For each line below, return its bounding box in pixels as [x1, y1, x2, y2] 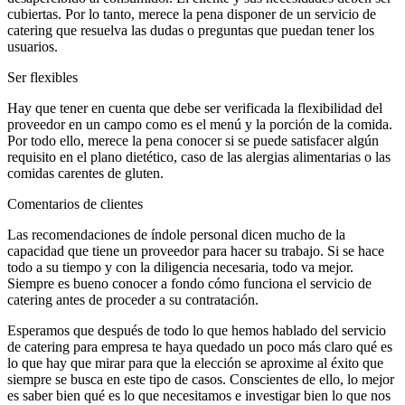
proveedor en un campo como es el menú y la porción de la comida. [7, 117, 392, 133]
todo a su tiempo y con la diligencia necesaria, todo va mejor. [7, 259, 353, 276]
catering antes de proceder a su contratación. [7, 292, 259, 308]
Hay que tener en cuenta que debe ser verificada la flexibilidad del [7, 100, 382, 117]
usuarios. [7, 39, 58, 55]
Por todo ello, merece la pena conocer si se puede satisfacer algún [7, 133, 379, 149]
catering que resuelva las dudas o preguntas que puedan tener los [7, 23, 374, 39]
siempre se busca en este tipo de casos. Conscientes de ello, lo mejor [7, 372, 394, 388]
